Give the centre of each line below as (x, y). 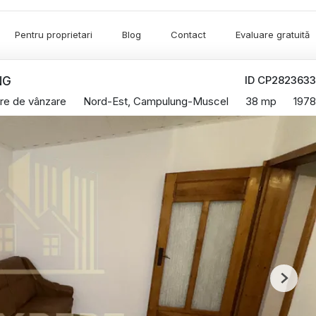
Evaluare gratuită (273, 35)
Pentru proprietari (54, 35)
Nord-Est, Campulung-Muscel (156, 101)
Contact (188, 35)
